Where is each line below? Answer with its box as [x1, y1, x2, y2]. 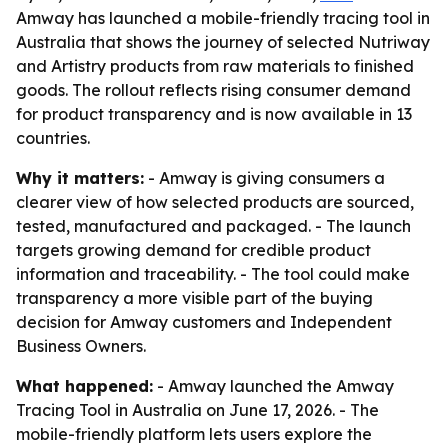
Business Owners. [16, 336, 146, 356]
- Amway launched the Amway [153, 376, 394, 396]
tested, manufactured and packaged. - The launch [16, 216, 411, 236]
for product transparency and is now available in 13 [16, 104, 412, 124]
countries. [16, 128, 90, 148]
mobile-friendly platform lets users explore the [16, 424, 372, 444]
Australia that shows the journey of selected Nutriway [16, 32, 430, 52]
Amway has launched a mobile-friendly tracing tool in [16, 8, 430, 28]
